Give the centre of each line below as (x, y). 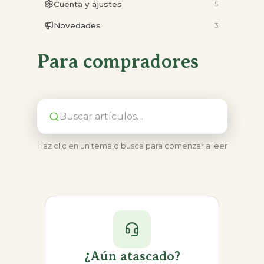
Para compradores (118, 61)
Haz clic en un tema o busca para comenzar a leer (132, 146)
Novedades (77, 25)
